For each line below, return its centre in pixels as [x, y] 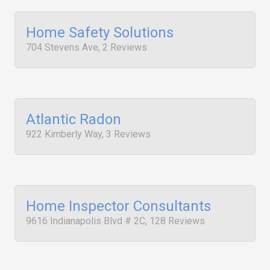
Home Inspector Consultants [118, 206]
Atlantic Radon [74, 119]
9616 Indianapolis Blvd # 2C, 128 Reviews [115, 221]
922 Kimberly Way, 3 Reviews [88, 134]
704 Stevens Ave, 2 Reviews [86, 47]
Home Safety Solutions [100, 33]
